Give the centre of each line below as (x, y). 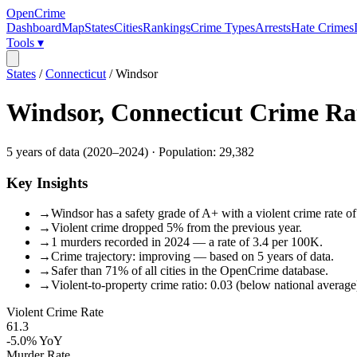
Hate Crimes (322, 27)
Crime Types (223, 27)
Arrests (273, 27)
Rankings (167, 27)
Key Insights (47, 182)
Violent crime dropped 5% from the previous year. (177, 228)
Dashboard (34, 27)
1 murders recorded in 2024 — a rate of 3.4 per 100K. (187, 242)
